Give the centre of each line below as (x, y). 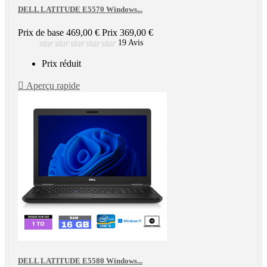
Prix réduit (61, 64)
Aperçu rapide (52, 86)
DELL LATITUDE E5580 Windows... (80, 261)
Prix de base (41, 33)
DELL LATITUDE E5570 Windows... (80, 9)
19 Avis (132, 43)
